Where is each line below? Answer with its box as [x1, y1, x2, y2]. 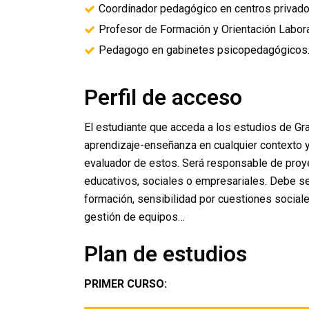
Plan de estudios [84, 241, 247, 267]
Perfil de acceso [84, 84, 242, 110]
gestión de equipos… [84, 210, 185, 223]
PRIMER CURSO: [84, 277, 167, 290]
